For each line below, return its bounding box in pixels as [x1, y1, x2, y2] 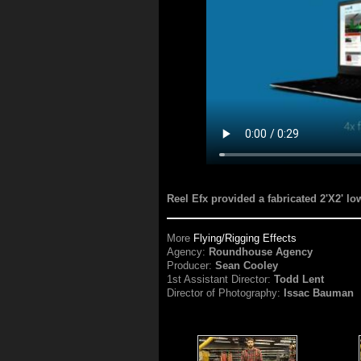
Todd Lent [274, 273, 325, 285]
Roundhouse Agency [209, 246, 313, 258]
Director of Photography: [167, 287, 284, 299]
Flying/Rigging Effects [193, 232, 297, 244]
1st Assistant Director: [167, 273, 275, 285]
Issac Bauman [284, 287, 355, 299]
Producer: [167, 259, 216, 272]
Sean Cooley [215, 259, 279, 272]
